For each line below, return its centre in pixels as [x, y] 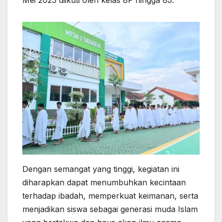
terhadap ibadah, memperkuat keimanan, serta [110, 196]
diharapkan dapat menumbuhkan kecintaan [104, 183]
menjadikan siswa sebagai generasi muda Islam [110, 209]
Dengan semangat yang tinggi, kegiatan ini [101, 169]
